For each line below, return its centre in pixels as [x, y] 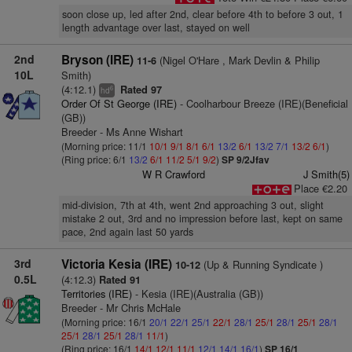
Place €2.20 [320, 188]
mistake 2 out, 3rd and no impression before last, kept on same [202, 218]
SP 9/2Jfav [245, 159]
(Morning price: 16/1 [105, 322]
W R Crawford [174, 174]
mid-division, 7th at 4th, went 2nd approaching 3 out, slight [192, 205]
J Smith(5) [326, 174]
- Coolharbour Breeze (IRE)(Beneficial [262, 103]
